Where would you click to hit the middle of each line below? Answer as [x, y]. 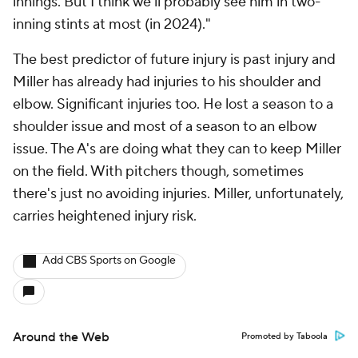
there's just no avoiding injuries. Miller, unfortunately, [178, 194]
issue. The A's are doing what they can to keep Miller [177, 149]
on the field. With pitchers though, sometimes [158, 171]
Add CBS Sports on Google [109, 261]
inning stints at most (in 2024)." [112, 24]
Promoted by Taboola [284, 336]
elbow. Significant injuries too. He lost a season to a [173, 104]
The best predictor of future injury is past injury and [174, 60]
